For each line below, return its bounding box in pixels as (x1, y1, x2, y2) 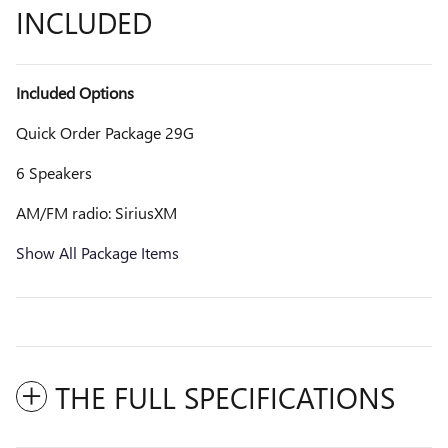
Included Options (16, 81, 134, 103)
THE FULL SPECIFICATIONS (55, 376, 395, 417)
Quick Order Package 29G (16, 121, 194, 143)
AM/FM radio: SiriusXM (16, 201, 177, 223)
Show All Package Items (16, 241, 179, 263)
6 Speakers (16, 161, 92, 183)
